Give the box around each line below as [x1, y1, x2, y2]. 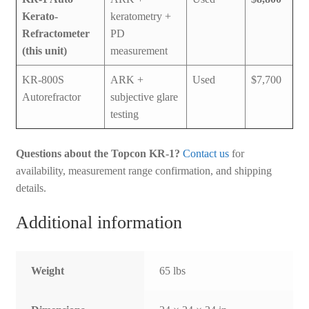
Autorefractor [21, 90, 81, 103]
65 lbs [159, 265, 186, 277]
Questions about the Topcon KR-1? [15, 147, 180, 159]
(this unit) [21, 44, 67, 57]
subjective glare [110, 90, 178, 103]
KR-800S [21, 73, 64, 86]
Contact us [182, 147, 229, 159]
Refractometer [21, 27, 90, 39]
